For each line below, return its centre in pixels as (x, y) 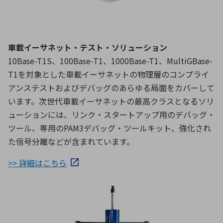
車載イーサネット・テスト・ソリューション (88, 48)
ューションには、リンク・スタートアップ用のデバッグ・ (111, 115)
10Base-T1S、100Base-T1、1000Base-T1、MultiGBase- (110, 61)
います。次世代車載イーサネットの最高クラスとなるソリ (111, 101)
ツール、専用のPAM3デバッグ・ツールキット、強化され (110, 128)
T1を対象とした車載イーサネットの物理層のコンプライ (109, 74)
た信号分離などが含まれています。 (71, 142)
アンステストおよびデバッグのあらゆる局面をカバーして (111, 88)
